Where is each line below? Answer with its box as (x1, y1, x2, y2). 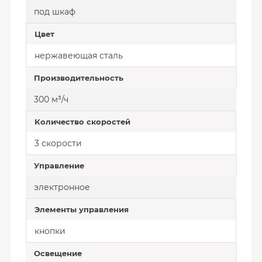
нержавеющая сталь (34, 50, 123, 61)
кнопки (34, 226, 65, 236)
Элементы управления (34, 205, 129, 214)
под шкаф (33, 6, 75, 17)
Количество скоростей (34, 117, 130, 126)
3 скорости (34, 138, 82, 149)
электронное (33, 182, 90, 192)
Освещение (33, 249, 82, 258)
